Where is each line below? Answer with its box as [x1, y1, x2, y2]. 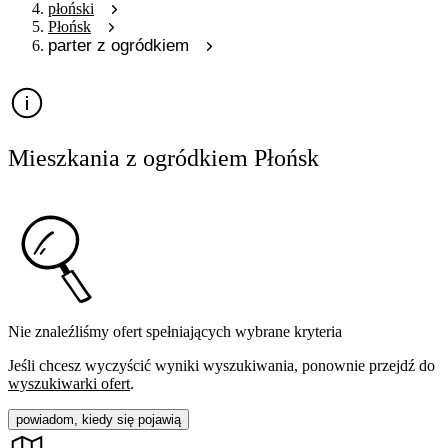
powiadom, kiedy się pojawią [16, 411, 181, 427]
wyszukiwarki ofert [8, 374, 130, 392]
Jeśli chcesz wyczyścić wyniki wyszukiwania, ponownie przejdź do [8, 356, 435, 374]
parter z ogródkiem [48, 35, 189, 55]
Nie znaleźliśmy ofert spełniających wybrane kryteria [8, 322, 342, 340]
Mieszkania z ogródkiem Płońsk [8, 144, 319, 172]
